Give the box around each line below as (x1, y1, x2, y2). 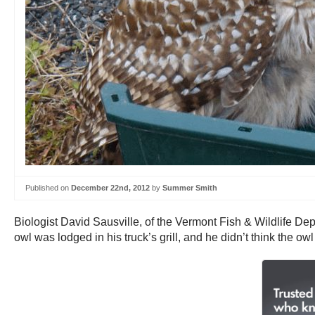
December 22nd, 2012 (71, 184, 150, 192)
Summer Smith (162, 184, 217, 192)
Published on (25, 184, 71, 192)
